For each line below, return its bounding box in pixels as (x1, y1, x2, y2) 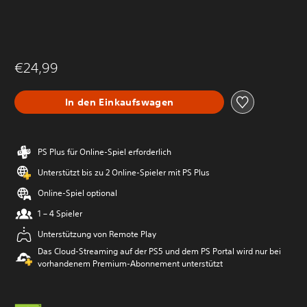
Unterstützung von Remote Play (38, 228, 156, 240)
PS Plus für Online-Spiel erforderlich (38, 146, 171, 158)
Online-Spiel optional (38, 187, 117, 199)
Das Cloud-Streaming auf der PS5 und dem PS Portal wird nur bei (38, 245, 281, 257)
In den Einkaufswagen (64, 95, 174, 108)
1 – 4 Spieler (38, 208, 82, 219)
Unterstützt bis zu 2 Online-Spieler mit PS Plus (38, 167, 210, 178)
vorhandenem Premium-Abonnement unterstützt (38, 258, 223, 269)
